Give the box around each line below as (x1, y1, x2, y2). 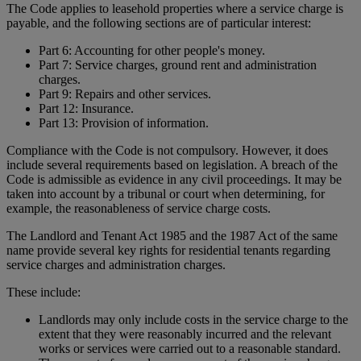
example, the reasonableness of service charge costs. (6, 201, 271, 216)
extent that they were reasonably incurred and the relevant (39, 327, 331, 342)
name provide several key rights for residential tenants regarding (6, 243, 330, 258)
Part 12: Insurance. (39, 102, 134, 116)
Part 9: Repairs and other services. (39, 87, 211, 102)
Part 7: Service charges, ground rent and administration (39, 58, 317, 73)
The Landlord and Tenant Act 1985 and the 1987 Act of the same (6, 229, 338, 243)
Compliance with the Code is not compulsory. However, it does (6, 143, 328, 158)
